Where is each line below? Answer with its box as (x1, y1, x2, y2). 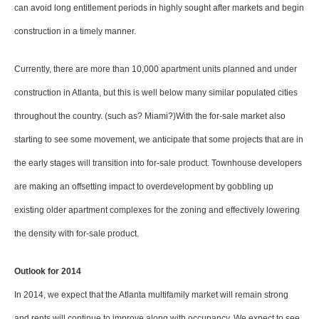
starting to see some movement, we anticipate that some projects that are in (14, 135, 303, 145)
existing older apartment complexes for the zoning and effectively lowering (14, 205, 300, 215)
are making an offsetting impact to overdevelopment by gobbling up (14, 182, 273, 192)
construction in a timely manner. (14, 26, 136, 36)
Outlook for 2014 (14, 266, 81, 276)
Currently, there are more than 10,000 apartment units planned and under (14, 64, 297, 74)
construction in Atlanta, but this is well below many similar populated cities (14, 88, 298, 98)
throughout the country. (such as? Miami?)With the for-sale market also (14, 111, 286, 121)
